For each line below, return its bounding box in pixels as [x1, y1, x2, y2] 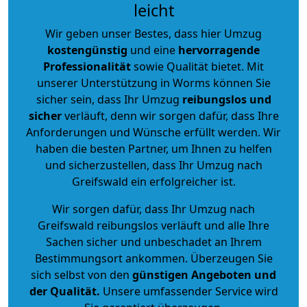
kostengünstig [47, 42, 127, 58]
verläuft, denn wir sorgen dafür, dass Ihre [61, 108, 279, 123]
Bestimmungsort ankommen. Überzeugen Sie [34, 250, 273, 266]
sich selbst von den [31, 267, 130, 282]
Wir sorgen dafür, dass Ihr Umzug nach [52, 201, 255, 217]
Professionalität [43, 58, 131, 74]
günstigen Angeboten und [130, 267, 276, 282]
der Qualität [29, 283, 97, 299]
